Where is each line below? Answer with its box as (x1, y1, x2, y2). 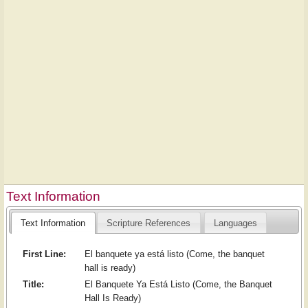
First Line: (22, 249, 66, 260)
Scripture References (107, 217, 191, 228)
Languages (214, 217, 258, 228)
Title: (22, 279, 44, 290)
